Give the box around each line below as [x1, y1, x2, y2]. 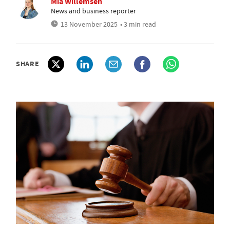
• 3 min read [120, 20, 156, 29]
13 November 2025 [61, 20, 118, 29]
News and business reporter [51, 6, 136, 15]
